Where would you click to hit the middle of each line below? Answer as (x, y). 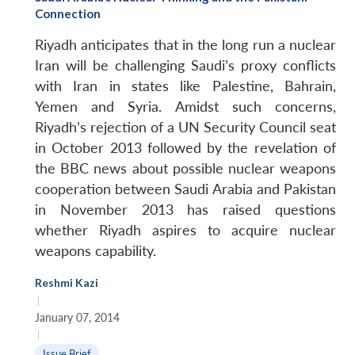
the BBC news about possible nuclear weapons (185, 168)
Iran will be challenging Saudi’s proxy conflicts (185, 65)
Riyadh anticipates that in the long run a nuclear (185, 44)
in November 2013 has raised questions (185, 209)
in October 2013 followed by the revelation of (185, 147)
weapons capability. (95, 250)
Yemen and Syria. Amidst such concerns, (185, 106)
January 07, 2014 (77, 317)
